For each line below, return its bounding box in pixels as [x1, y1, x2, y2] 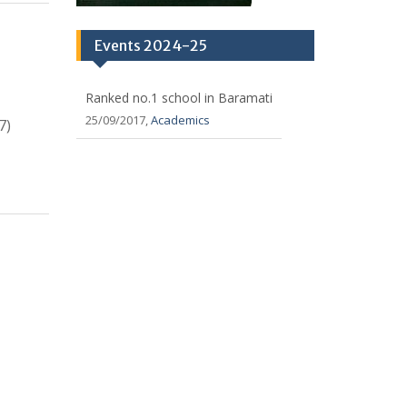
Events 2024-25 [94, 13, 207, 32]
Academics [150, 88, 210, 105]
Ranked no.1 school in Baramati [84, 65, 273, 84]
